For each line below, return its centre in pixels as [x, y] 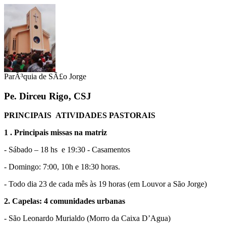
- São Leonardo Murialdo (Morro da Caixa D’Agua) [87, 218]
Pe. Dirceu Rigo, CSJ [48, 96]
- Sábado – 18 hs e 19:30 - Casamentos [67, 150]
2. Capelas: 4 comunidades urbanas [65, 201]
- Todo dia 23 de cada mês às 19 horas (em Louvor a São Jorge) [105, 184]
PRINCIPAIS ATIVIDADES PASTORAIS [80, 116]
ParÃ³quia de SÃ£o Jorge [45, 76]
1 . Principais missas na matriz [55, 133]
